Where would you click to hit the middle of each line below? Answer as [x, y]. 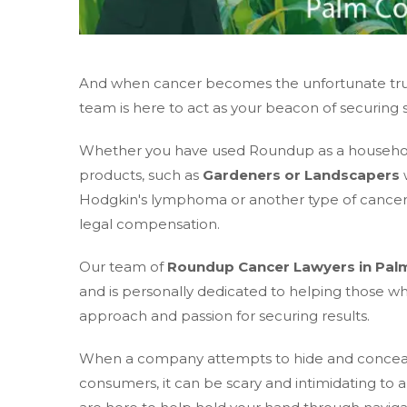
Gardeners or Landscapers [301, 175]
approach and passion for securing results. [224, 316]
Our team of [123, 267]
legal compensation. [149, 224]
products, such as [141, 175]
